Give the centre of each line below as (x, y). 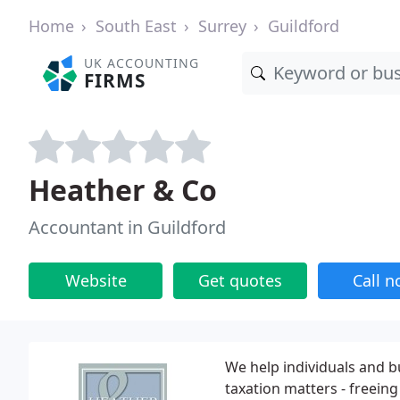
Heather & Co (123, 190)
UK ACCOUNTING (142, 63)
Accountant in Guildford (127, 227)
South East (136, 26)
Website (96, 280)
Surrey (222, 26)
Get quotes (240, 280)
